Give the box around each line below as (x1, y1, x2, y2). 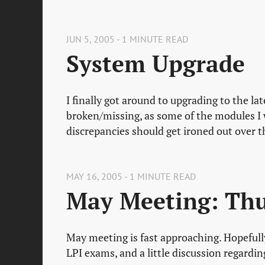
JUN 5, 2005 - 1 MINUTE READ (66, 33, 188, 46)
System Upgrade (66, 49, 245, 79)
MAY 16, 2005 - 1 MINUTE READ (66, 170, 196, 182)
